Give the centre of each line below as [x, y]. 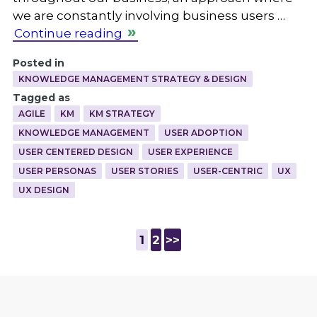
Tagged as [41, 97]
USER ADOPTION [203, 132]
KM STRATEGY [122, 113]
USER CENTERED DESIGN [75, 151]
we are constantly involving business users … [149, 15]
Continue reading [68, 33]
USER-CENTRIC [227, 171]
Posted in [38, 63]
